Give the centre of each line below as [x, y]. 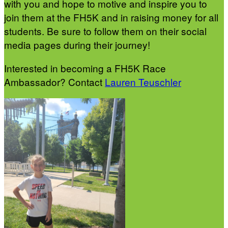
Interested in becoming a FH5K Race [85, 68]
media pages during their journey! [78, 44]
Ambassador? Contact [54, 81]
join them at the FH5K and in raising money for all [111, 17]
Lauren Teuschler [143, 81]
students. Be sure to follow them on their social [105, 31]
